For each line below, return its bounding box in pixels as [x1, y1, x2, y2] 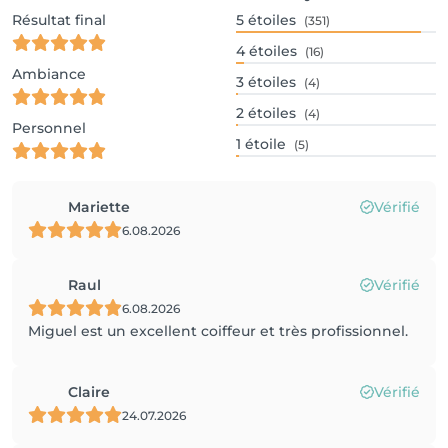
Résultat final [12, 11, 106, 29]
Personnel [12, 119, 86, 137]
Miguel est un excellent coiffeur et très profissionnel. [28, 322, 408, 340]
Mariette [68, 198, 130, 216]
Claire [68, 383, 110, 401]
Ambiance [12, 65, 86, 83]
